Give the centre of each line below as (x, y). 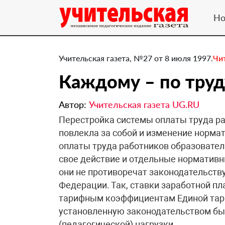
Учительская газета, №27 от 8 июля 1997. (136, 58)
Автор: (74, 104)
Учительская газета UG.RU (144, 104)
